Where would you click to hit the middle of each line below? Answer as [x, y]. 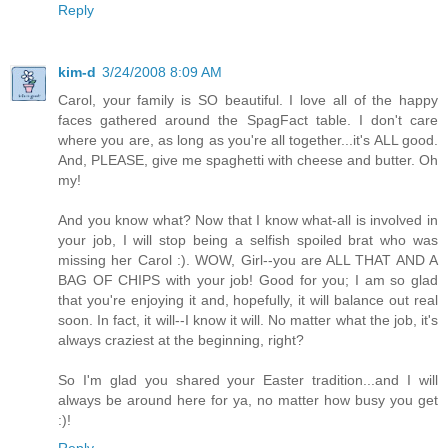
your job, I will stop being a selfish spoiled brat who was [248, 240]
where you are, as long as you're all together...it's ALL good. [248, 140]
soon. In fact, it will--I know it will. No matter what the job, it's [248, 320]
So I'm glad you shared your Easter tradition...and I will [248, 380]
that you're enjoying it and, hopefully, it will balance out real [248, 300]
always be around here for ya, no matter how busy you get [248, 400]
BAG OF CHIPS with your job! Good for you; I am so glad [248, 280]
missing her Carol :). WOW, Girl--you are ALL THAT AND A [248, 260]
